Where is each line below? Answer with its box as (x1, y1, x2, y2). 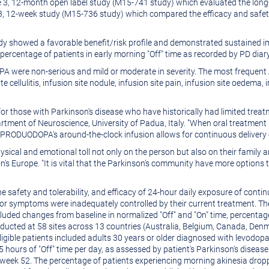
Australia (145, 222, 179, 231)
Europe (11, 159, 38, 168)
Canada (216, 222, 246, 231)
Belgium (183, 222, 213, 231)
